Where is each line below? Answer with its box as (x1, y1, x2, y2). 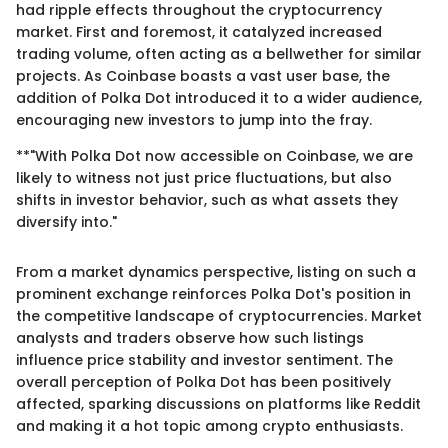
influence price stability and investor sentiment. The (16, 349, 393, 370)
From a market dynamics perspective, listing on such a (16, 261, 416, 282)
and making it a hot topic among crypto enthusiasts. (16, 415, 403, 436)
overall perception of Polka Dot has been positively (16, 371, 391, 392)
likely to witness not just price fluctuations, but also (16, 167, 392, 188)
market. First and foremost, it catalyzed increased (16, 21, 382, 42)
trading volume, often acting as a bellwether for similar (16, 43, 422, 64)
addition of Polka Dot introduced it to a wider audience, (16, 87, 422, 108)
